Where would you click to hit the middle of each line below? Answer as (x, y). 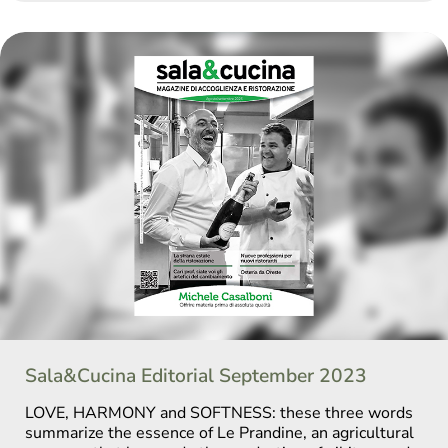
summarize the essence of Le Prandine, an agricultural (219, 433)
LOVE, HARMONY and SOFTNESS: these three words (219, 413)
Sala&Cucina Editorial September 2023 (196, 376)
